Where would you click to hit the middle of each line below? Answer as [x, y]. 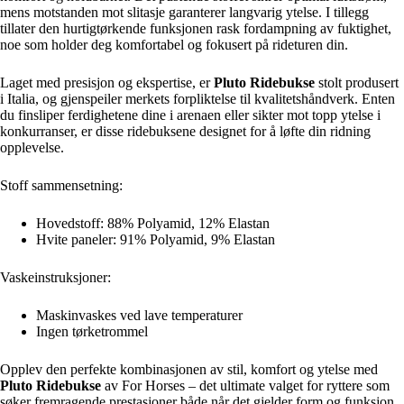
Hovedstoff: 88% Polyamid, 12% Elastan [153, 223]
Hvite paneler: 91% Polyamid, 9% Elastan [156, 239]
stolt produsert [357, 82]
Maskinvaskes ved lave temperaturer [139, 315]
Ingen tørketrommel [92, 331]
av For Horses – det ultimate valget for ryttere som [245, 385]
